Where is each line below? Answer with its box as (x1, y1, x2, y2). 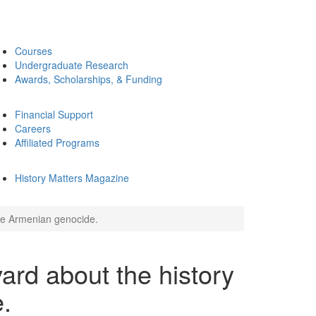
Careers (15, 121, 51, 135)
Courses (15, 44, 52, 58)
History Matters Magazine (15, 171, 129, 185)
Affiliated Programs (15, 135, 99, 150)
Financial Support (15, 107, 93, 121)
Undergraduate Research (15, 58, 128, 72)
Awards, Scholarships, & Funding (15, 72, 162, 86)
